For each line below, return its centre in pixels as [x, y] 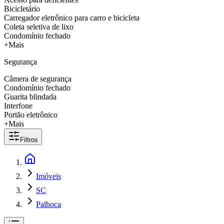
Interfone [18, 106]
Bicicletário [22, 9]
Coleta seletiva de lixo [39, 27]
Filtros [29, 140]
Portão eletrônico [31, 115]
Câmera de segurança [38, 79]
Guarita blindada [30, 97]
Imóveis [48, 176]
